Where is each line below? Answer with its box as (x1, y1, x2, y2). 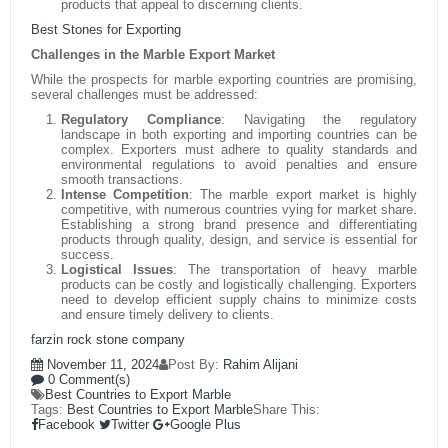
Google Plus (170, 417, 241, 432)
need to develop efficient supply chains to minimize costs (61, 292, 417, 307)
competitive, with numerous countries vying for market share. (61, 202, 417, 217)
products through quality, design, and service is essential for (61, 232, 417, 247)
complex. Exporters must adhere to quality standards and (61, 142, 417, 157)
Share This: (253, 402, 320, 417)
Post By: (168, 357, 223, 372)
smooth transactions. (61, 172, 183, 187)
